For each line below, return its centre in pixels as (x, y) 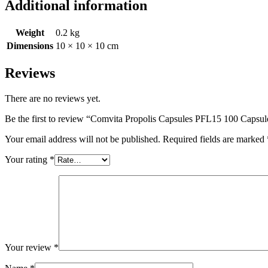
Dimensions (30, 46)
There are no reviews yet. (53, 99)
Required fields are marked (215, 139)
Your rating (27, 160)
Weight (30, 33)
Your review (29, 248)
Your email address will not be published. (83, 139)
